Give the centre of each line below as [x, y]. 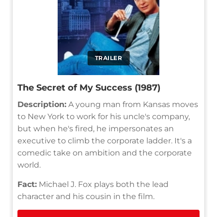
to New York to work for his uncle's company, [104, 116]
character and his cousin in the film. [86, 196]
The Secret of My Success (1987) [89, 87]
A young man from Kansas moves [132, 104]
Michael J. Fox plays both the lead [103, 184]
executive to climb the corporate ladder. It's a [105, 140]
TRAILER [108, 58]
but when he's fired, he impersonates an [96, 128]
